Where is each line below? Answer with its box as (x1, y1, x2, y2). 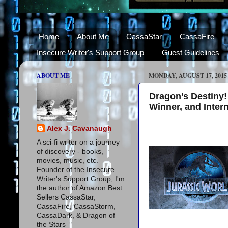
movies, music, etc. (37, 156, 98, 164)
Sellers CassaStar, (37, 193, 96, 201)
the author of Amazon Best (37, 184, 122, 192)
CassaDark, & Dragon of (37, 211, 115, 219)
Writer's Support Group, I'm (37, 175, 125, 183)
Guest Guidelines (161, 48, 219, 57)
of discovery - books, (37, 147, 103, 155)
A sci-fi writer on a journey (37, 138, 120, 146)
